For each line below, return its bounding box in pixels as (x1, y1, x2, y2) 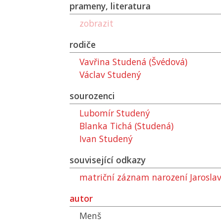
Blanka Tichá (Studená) (79, 120, 174, 132)
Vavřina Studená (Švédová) (79, 56, 187, 68)
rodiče (70, 38, 96, 50)
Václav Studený (79, 69, 141, 80)
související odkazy (70, 154, 146, 166)
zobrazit (79, 17, 113, 29)
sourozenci (70, 90, 115, 102)
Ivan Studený (79, 133, 133, 145)
